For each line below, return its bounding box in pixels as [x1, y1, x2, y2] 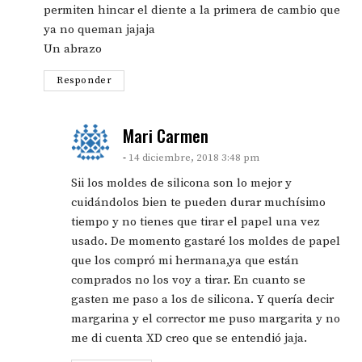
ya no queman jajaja [44, 22, 155, 38]
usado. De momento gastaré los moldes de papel [71, 234, 340, 250]
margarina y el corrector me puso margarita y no [71, 311, 340, 327]
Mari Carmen [123, 123, 208, 149]
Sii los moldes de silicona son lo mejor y [71, 175, 292, 192]
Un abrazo [44, 41, 102, 57]
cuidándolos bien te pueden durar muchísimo [71, 195, 326, 211]
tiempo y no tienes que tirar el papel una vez [71, 214, 320, 230]
